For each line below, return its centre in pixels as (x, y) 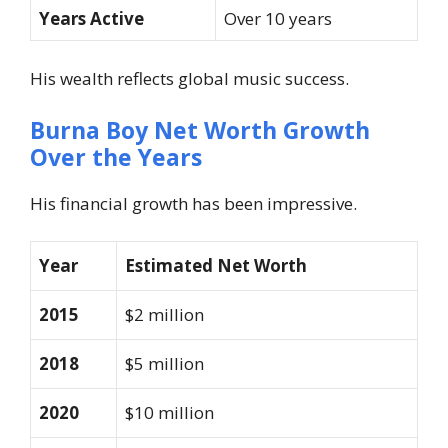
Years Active (91, 18)
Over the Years (116, 156)
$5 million (164, 364)
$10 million (169, 413)
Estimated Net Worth (216, 266)
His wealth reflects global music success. (189, 79)
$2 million (164, 315)
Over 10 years (278, 18)
